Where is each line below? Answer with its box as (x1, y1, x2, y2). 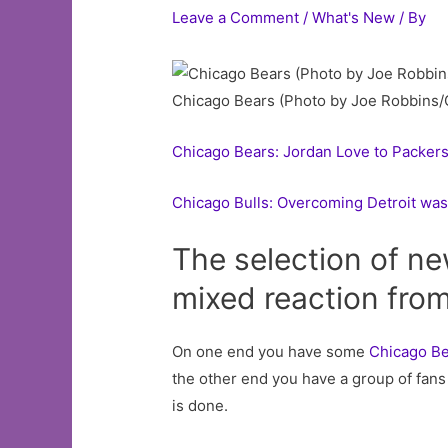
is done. (172, 395, 229, 415)
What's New (312, 8, 396, 28)
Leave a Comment (172, 8, 300, 28)
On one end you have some (172, 341, 370, 361)
